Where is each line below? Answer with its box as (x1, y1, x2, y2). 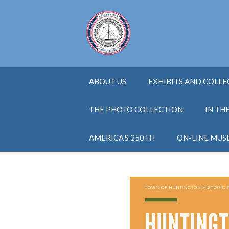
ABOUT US (89, 77, 126, 86)
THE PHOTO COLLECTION (89, 105, 183, 114)
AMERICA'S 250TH (89, 133, 155, 143)
